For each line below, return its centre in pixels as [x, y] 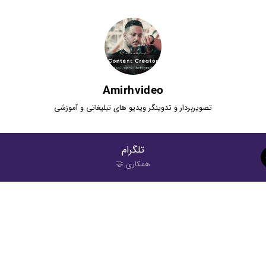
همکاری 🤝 [133, 164]
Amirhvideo [133, 90]
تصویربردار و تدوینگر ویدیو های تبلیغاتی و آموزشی [133, 108]
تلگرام [133, 150]
